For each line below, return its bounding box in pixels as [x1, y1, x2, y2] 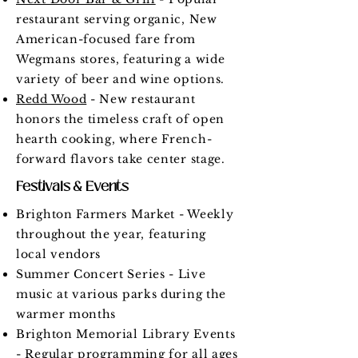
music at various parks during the [16, 287, 227, 301]
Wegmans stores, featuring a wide [16, 52, 225, 66]
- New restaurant [86, 92, 196, 106]
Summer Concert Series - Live [16, 267, 206, 281]
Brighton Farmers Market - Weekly [16, 207, 234, 221]
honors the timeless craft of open [16, 112, 225, 126]
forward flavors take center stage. [16, 152, 225, 166]
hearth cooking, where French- [16, 132, 213, 146]
